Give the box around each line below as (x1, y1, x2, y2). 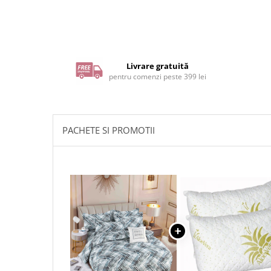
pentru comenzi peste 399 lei (109, 71, 207, 82)
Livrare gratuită (126, 60, 189, 71)
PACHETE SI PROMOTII (62, 123, 155, 136)
